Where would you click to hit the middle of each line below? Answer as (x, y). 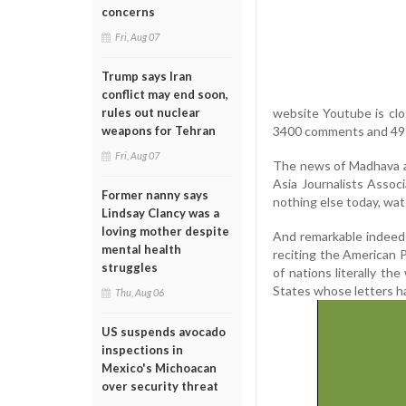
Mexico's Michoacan (159, 368)
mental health (141, 249)
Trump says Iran (147, 76)
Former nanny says (155, 195)
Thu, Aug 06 (140, 292)
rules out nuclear (151, 112)
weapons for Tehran (159, 130)
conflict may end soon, (165, 94)
